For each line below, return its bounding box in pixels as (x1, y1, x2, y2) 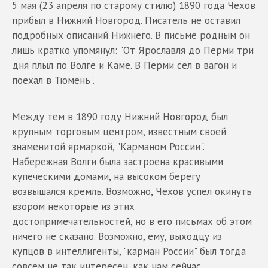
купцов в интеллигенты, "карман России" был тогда (12, 244, 246, 258)
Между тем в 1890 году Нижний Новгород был (12, 109, 228, 123)
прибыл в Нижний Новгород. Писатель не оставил (12, 13, 240, 27)
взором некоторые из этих (12, 199, 135, 213)
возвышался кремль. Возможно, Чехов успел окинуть (12, 184, 252, 198)
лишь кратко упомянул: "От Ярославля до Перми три (12, 43, 254, 57)
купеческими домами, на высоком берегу (12, 169, 200, 183)
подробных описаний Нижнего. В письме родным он (12, 28, 250, 42)
